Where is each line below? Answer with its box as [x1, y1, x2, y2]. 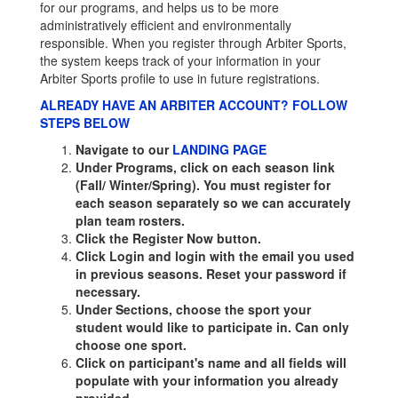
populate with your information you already [76, 371, 338, 389]
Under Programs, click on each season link [76, 158, 335, 176]
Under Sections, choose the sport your [76, 300, 311, 318]
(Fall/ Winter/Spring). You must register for [76, 176, 330, 194]
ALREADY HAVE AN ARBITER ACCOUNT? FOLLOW [40, 96, 347, 114]
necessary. [76, 283, 140, 300]
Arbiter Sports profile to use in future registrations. [40, 69, 323, 87]
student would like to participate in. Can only [76, 318, 349, 336]
